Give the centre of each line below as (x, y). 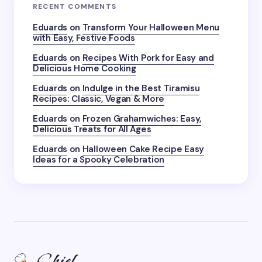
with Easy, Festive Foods (84, 38)
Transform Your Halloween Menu (151, 27)
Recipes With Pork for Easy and (148, 58)
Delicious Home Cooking (85, 68)
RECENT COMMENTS (75, 6)
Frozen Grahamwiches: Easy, (142, 119)
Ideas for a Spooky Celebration (99, 160)
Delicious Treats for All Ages (92, 129)
